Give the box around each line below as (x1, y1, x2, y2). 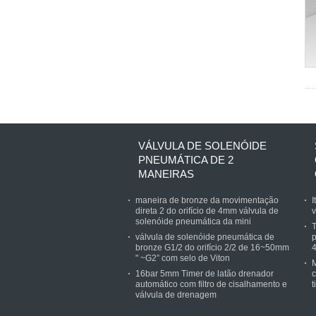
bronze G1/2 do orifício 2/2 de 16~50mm (135, 243, 289, 253)
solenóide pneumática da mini (135, 217, 251, 226)
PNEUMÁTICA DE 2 (138, 154, 233, 166)
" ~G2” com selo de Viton (135, 253, 230, 263)
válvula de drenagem (135, 290, 217, 300)
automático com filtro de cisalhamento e (135, 279, 287, 289)
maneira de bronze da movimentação (135, 195, 279, 205)
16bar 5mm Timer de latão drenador (135, 269, 274, 279)
